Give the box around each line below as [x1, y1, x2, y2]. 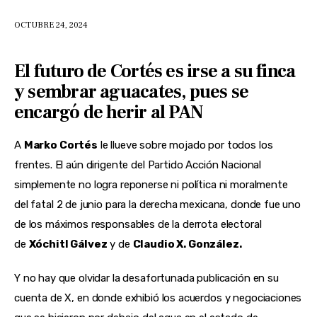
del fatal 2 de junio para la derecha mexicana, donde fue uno [14, 198, 301, 212]
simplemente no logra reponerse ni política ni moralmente [14, 178, 288, 192]
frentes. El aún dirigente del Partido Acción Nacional [14, 158, 262, 172]
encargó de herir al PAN [14, 100, 204, 125]
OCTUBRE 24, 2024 [14, 19, 88, 30]
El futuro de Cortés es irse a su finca [14, 59, 296, 84]
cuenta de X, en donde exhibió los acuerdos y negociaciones [14, 291, 302, 304]
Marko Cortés [23, 139, 98, 152]
